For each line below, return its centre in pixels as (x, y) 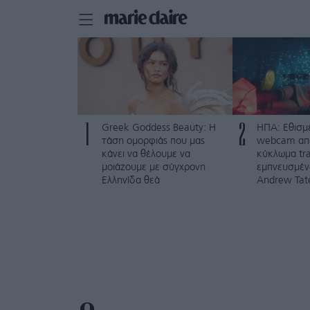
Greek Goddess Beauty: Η (159, 128)
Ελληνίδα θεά (131, 181)
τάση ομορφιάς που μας (153, 141)
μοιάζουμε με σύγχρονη (154, 167)
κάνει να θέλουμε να (146, 154)
